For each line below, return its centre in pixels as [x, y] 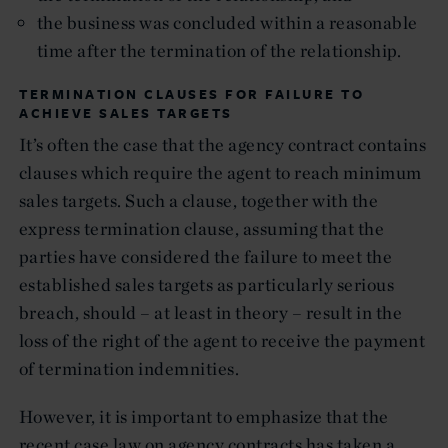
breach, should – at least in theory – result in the [211, 312]
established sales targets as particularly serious [207, 284]
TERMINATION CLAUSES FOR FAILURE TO [191, 93]
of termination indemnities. [129, 368]
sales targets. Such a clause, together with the [199, 200]
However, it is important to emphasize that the [204, 416]
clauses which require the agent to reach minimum [220, 172]
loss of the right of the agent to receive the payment [222, 340]
